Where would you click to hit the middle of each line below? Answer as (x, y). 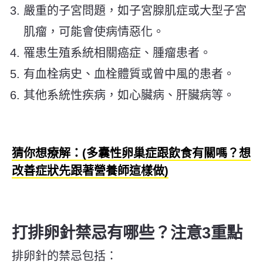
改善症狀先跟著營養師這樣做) (90, 171)
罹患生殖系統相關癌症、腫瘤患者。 (117, 53)
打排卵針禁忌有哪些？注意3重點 (127, 232)
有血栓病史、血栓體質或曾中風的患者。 (129, 74)
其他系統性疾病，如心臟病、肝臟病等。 (129, 95)
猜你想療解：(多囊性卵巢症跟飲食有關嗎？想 (131, 153)
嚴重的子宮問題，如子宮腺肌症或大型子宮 (135, 10)
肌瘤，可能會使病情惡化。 (94, 31)
